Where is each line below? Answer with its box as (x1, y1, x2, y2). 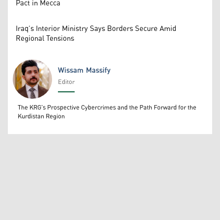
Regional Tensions (16, 31, 74, 46)
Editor (58, 76, 75, 89)
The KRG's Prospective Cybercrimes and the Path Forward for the (18, 102, 196, 114)
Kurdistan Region (18, 110, 65, 123)
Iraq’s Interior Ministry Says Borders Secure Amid (16, 22, 176, 36)
